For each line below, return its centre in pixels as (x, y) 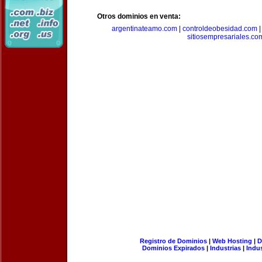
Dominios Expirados (173, 248)
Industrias (225, 248)
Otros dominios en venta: (139, 16)
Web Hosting (232, 241)
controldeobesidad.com (220, 29)
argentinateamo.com (144, 29)
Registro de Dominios (173, 241)
